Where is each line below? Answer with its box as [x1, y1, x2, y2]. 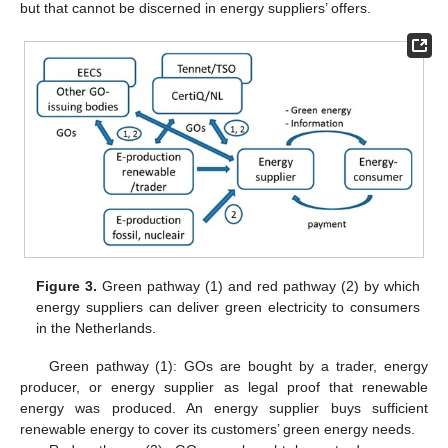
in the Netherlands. [36, 319, 157, 336]
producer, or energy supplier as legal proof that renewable [20, 378, 428, 395]
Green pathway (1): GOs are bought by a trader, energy [48, 357, 428, 374]
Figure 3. [36, 277, 98, 294]
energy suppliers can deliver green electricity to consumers [36, 298, 420, 315]
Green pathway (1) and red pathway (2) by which [97, 277, 420, 294]
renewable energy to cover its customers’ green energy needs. [20, 420, 415, 437]
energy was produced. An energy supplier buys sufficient [20, 399, 428, 416]
